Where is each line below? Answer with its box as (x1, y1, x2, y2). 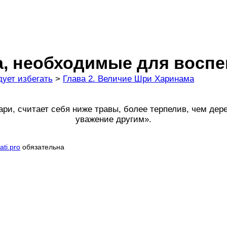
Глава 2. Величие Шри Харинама (63, 74, 194, 84)
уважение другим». (75, 115, 152, 124)
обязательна (20, 143, 64, 151)
